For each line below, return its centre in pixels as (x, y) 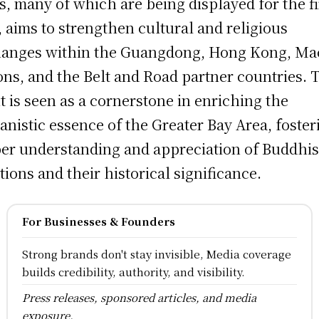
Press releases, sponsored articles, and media (139, 298)
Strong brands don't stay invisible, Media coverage (156, 254)
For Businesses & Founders (98, 221)
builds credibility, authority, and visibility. (133, 272)
